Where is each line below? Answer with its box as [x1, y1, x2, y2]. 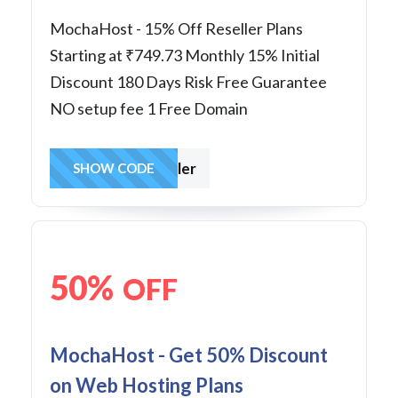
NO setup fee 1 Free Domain [50, 98, 248, 118]
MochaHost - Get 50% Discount [50, 342, 328, 367]
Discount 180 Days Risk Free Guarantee [50, 71, 327, 92]
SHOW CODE [73, 159, 155, 176]
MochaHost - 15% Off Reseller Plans [50, 18, 303, 38]
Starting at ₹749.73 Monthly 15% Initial [50, 44, 320, 65]
